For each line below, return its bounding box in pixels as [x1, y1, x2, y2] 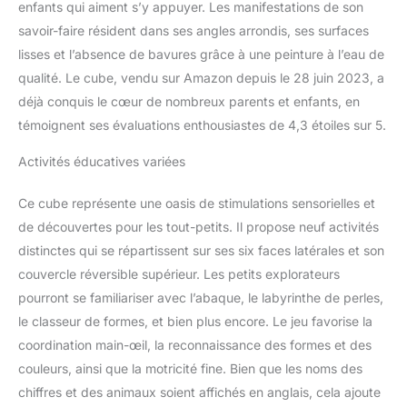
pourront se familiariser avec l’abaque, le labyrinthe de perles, [18, 289, 383, 305]
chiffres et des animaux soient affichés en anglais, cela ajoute [18, 383, 381, 400]
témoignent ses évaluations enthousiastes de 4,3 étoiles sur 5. [18, 116, 386, 133]
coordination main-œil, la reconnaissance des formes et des [18, 336, 372, 352]
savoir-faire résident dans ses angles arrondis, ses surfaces [18, 22, 369, 38]
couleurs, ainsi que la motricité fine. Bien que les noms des [18, 360, 362, 376]
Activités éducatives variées [18, 153, 185, 169]
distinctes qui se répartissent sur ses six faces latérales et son [18, 242, 384, 258]
